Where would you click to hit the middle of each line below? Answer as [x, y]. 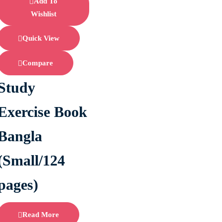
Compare [38, 63]
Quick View [41, 38]
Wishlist [43, 14]
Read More [41, 215]
